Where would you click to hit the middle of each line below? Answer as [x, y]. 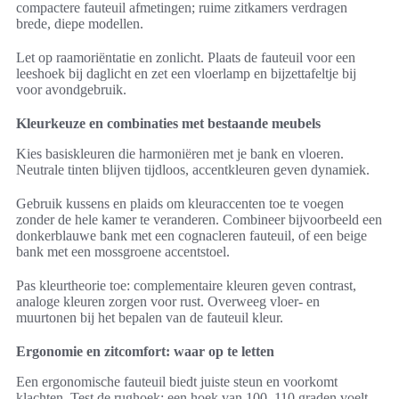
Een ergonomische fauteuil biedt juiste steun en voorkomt [177, 382]
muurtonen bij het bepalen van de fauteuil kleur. [150, 318]
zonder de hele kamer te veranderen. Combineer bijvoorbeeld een [199, 220]
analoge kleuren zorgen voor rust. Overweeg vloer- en [168, 302]
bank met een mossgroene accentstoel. [123, 252]
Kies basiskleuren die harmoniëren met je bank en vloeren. [180, 154]
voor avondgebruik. [71, 90]
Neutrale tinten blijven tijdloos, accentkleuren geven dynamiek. [193, 170]
